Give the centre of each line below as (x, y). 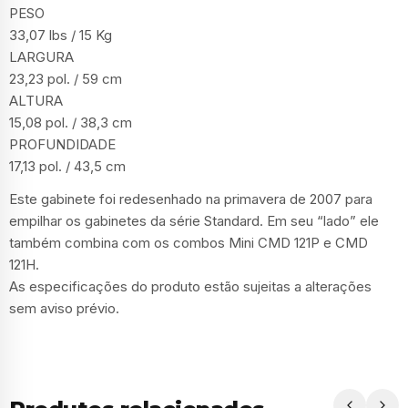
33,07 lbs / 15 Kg (61, 35)
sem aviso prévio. (64, 308)
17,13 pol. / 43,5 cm (67, 166)
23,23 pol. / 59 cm (66, 78)
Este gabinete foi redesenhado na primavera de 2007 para (191, 199)
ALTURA (36, 100)
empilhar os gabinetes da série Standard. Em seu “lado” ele (194, 220)
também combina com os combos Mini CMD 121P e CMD (189, 242)
